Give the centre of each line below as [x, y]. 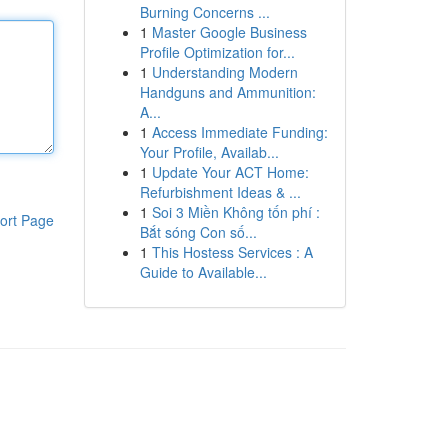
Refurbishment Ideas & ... [220, 192]
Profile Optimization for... [217, 52]
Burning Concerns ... [204, 12]
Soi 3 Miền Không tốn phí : [235, 212]
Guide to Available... [203, 272]
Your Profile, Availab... [209, 152]
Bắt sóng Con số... [198, 232]
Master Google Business [229, 32]
